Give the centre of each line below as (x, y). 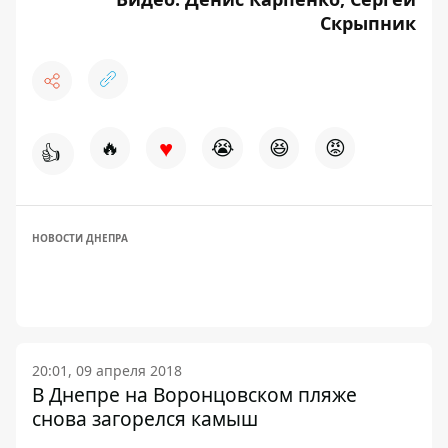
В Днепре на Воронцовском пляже (194, 394)
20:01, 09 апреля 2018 (107, 370)
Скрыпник (368, 23)
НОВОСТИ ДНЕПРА (80, 238)
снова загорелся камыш (145, 418)
